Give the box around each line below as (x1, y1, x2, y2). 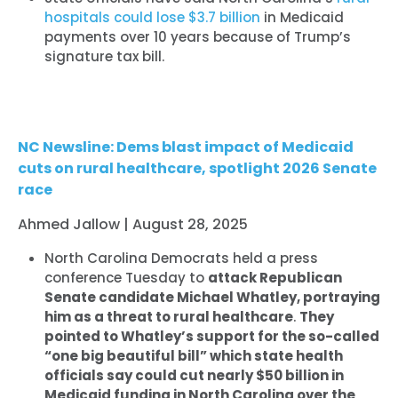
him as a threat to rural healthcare (44, 306, 293, 326)
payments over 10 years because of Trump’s (44, 27, 351, 46)
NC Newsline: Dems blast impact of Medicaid (18, 136, 354, 157)
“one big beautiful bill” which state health (44, 346, 343, 365)
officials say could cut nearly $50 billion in (44, 365, 344, 385)
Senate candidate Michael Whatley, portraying (44, 287, 380, 306)
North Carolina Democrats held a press (44, 248, 318, 267)
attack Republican (208, 267, 342, 287)
